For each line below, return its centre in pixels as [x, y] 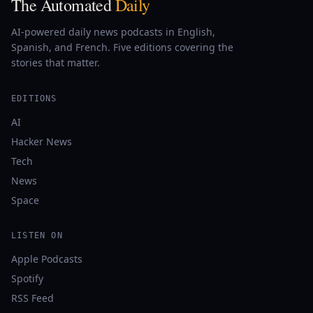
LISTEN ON [37, 235]
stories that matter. [56, 63]
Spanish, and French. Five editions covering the [122, 47]
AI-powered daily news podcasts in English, [113, 32]
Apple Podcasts [47, 259]
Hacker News [42, 141]
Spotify [27, 278]
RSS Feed [32, 298]
